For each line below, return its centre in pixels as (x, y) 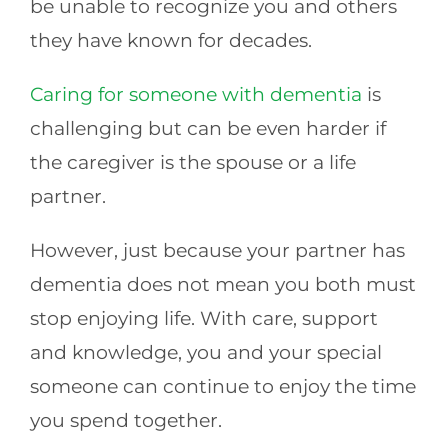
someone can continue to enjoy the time (222, 386)
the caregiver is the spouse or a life (192, 162)
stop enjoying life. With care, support (203, 318)
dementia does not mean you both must (222, 284)
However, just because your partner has (217, 250)
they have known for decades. (170, 40)
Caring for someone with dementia (195, 94)
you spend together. (125, 420)
